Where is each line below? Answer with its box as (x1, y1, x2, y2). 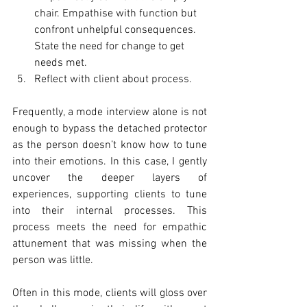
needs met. (34, 56, 90, 70)
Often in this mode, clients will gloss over (12, 286, 207, 300)
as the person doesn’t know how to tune (12, 138, 207, 152)
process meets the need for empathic (12, 220, 207, 234)
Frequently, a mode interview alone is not (12, 105, 207, 119)
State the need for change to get (34, 39, 187, 53)
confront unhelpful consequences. (34, 23, 199, 37)
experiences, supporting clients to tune (12, 187, 207, 201)
